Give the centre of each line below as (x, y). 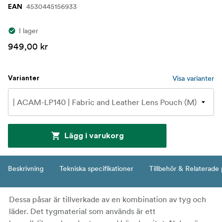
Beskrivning (26, 169)
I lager (28, 31)
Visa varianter (193, 79)
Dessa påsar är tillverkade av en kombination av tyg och (108, 199)
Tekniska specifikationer (96, 169)
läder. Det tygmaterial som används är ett (82, 211)
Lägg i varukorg (94, 136)
